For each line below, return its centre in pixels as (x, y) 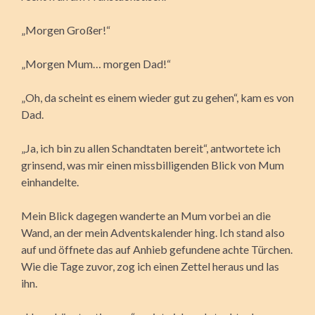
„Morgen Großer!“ (66, 30)
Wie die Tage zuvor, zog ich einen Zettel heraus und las (150, 266)
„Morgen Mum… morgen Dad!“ (96, 63)
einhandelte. (50, 181)
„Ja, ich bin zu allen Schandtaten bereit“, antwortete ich (151, 148)
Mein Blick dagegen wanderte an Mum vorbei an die (146, 215)
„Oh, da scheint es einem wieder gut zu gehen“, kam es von (157, 97)
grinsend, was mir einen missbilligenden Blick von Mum (153, 165)
